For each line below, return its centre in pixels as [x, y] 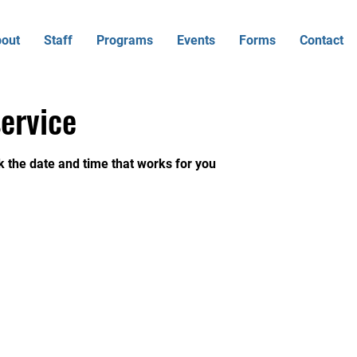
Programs [125, 40]
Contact [322, 40]
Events [196, 40]
